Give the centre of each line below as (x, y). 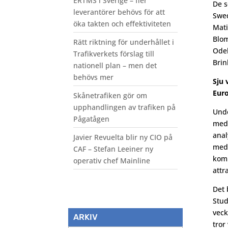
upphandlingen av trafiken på (125, 107)
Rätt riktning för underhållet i (124, 42)
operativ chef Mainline (112, 160)
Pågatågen (92, 119)
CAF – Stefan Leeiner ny (113, 149)
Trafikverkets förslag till (114, 53)
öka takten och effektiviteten (122, 23)
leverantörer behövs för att (119, 12)
